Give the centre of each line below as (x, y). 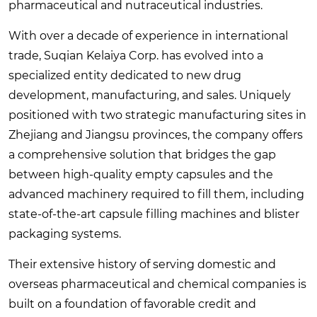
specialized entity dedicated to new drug (125, 75)
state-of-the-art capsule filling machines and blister (154, 214)
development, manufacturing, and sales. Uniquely (150, 95)
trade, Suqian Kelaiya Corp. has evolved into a (136, 55)
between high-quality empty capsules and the (141, 174)
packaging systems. (65, 234)
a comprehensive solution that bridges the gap (142, 154)
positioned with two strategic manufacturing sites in (157, 115)
